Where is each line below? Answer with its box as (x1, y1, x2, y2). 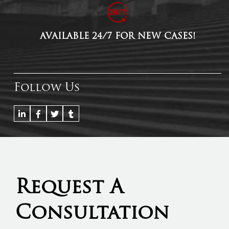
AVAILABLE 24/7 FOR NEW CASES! (39, 32, 195, 41)
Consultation (15, 204, 169, 224)
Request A (15, 178, 124, 199)
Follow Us (13, 82, 80, 95)
